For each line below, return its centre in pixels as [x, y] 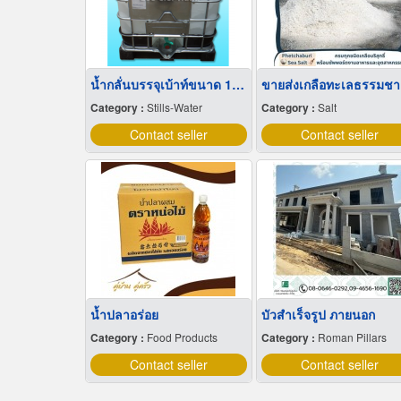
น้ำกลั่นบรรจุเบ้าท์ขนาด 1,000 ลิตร [238, 84]
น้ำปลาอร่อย [124, 314]
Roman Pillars [352, 337]
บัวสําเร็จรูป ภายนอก [318, 314]
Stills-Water [174, 107]
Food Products [182, 337]
